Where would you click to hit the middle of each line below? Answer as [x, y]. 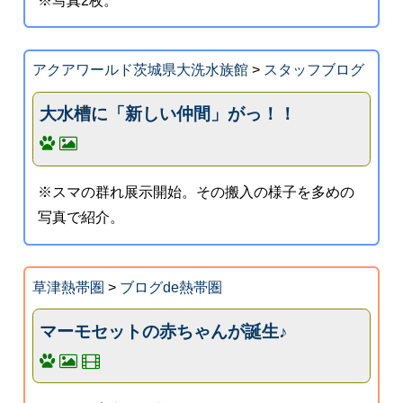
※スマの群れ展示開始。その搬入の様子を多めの [197, 193]
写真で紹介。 [81, 218]
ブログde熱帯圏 [170, 288]
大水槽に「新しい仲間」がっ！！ [168, 114]
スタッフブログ [313, 70]
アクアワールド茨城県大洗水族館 [140, 70]
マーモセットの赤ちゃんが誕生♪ [164, 331]
